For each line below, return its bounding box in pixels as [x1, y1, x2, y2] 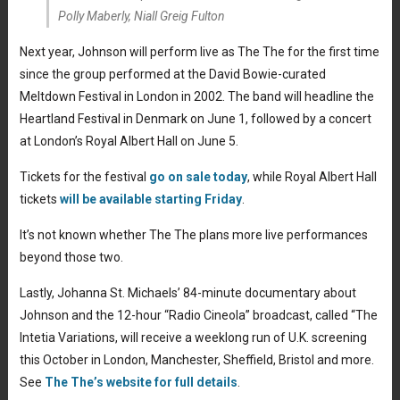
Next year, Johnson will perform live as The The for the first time [19, 44, 379, 59]
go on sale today [148, 169, 247, 184]
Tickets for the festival [19, 169, 149, 184]
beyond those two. [19, 249, 123, 264]
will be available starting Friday [59, 191, 242, 206]
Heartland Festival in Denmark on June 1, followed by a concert [19, 111, 371, 126]
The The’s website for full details [44, 374, 237, 389]
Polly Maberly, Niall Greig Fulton [57, 8, 225, 23]
